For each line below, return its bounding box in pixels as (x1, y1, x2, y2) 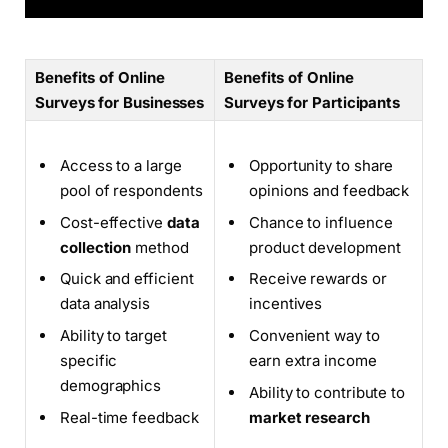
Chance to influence (249, 212, 393, 232)
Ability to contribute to (249, 382, 406, 402)
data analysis (60, 294, 150, 314)
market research (249, 407, 370, 427)
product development (249, 237, 401, 257)
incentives (249, 294, 323, 314)
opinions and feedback (249, 181, 410, 201)
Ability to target (60, 325, 167, 345)
